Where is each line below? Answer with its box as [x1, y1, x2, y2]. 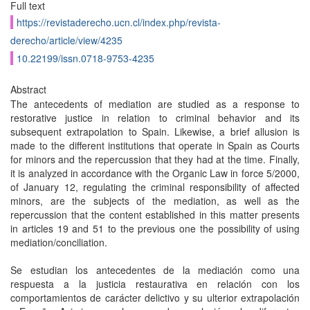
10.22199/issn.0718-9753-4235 [17, 51, 154, 65]
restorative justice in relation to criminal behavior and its [10, 111, 300, 125]
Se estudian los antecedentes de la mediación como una [10, 263, 300, 277]
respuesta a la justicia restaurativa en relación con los [10, 277, 300, 291]
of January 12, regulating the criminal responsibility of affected [10, 180, 300, 194]
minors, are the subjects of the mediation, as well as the [10, 194, 300, 208]
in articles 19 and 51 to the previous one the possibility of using [10, 221, 300, 235]
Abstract [10, 82, 46, 96]
